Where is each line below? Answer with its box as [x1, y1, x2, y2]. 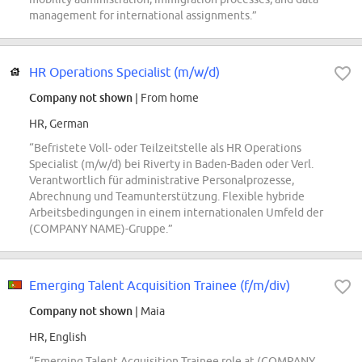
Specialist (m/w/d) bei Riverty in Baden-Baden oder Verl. [29, 158, 314, 171]
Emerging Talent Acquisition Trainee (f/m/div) [29, 278, 290, 293]
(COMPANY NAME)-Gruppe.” [29, 222, 173, 236]
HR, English [29, 330, 86, 344]
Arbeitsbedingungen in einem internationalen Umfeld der [29, 206, 323, 220]
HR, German [29, 117, 89, 131]
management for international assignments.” [29, 9, 257, 23]
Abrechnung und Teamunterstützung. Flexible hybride [29, 190, 305, 204]
